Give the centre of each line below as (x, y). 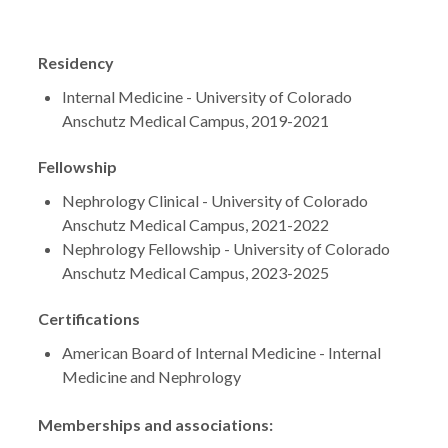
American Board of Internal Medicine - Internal (221, 352)
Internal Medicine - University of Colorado (207, 96)
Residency (76, 62)
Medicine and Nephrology (151, 376)
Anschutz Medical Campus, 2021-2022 (195, 224)
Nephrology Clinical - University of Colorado (215, 200)
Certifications (89, 318)
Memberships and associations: (155, 424)
